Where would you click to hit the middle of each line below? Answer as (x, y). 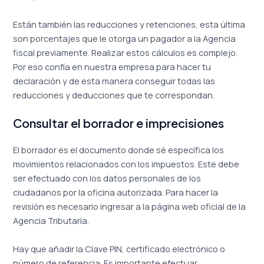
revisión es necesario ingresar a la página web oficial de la (130, 207)
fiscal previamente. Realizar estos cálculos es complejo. (126, 52)
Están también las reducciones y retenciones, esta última (129, 24)
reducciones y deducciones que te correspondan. (114, 95)
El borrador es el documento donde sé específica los (119, 150)
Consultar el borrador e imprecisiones (119, 123)
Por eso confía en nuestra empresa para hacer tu (112, 66)
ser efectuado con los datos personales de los (107, 178)
